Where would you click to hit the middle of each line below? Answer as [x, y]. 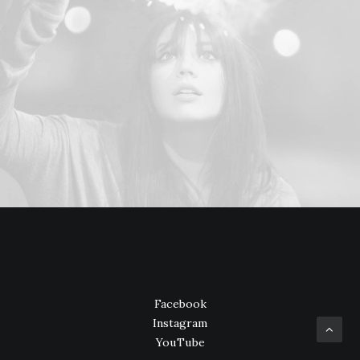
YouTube [180, 342]
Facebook [180, 304]
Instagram [180, 323]
